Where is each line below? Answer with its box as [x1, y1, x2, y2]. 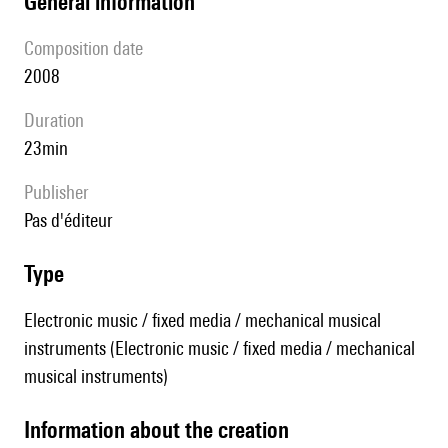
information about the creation [30, 416, 289, 444]
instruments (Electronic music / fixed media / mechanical [24, 337, 415, 360]
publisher [33, 181, 89, 204]
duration [35, 109, 84, 132]
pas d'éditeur [32, 209, 113, 232]
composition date [34, 37, 143, 60]
